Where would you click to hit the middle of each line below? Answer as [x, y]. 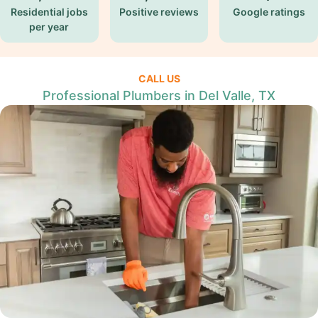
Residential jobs [49, 12]
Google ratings [269, 12]
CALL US [159, 78]
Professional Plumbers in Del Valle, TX [159, 95]
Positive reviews [159, 12]
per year [49, 27]
